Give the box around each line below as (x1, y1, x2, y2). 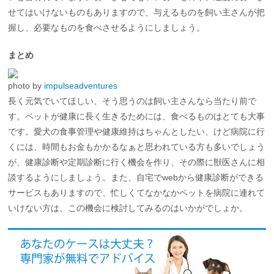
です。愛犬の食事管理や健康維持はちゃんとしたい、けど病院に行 (8, 127, 265, 137)
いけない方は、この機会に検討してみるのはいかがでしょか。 (8, 203, 248, 213)
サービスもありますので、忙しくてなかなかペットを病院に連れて (8, 188, 265, 198)
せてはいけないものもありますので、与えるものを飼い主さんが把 (8, 7, 265, 18)
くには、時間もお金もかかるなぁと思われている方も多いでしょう (8, 142, 265, 152)
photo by (8, 81, 45, 91)
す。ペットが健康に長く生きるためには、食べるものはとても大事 (8, 111, 265, 122)
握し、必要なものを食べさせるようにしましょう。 (8, 23, 206, 33)
